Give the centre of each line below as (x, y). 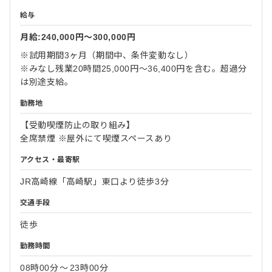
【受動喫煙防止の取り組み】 (78, 125)
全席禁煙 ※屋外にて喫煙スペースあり (96, 138)
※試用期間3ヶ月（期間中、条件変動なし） (107, 55)
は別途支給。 (47, 82)
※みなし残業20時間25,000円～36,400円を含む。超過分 (134, 69)
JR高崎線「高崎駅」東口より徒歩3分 (95, 182)
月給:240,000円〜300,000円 (78, 37)
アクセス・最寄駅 (50, 160)
